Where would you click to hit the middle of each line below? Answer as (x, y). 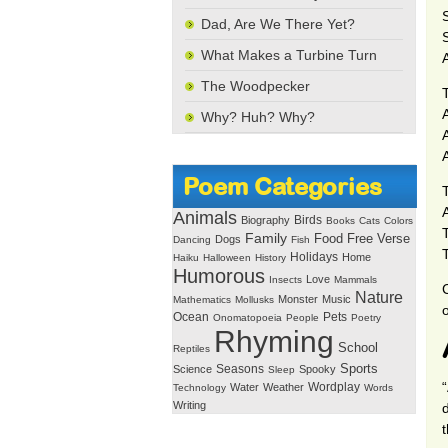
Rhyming (274, 341)
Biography (265, 220)
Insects (285, 279)
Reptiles (191, 348)
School (358, 347)
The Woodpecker (255, 86)
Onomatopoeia (247, 317)
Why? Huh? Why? (258, 117)
